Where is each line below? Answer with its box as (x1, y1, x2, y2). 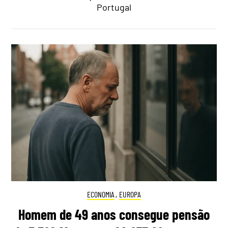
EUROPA (119, 189, 141, 199)
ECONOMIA (87, 189, 115, 199)
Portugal (97, 2, 131, 13)
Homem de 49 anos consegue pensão (18, 205, 210, 223)
